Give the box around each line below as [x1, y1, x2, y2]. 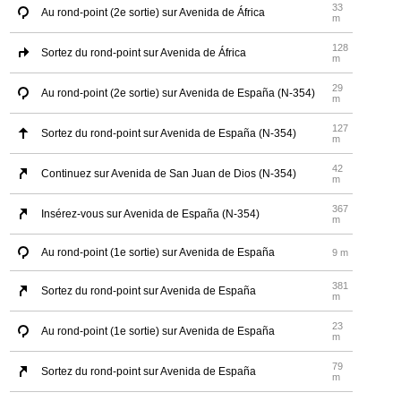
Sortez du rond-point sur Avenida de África [41, 47, 247, 60]
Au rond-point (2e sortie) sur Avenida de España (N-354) [41, 87, 316, 100]
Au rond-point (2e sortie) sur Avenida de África [41, 6, 266, 20]
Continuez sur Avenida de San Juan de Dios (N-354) [41, 167, 297, 181]
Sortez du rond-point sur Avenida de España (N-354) [41, 127, 297, 141]
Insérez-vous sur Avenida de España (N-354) [41, 208, 260, 221]
